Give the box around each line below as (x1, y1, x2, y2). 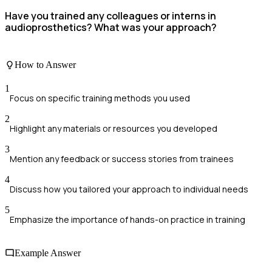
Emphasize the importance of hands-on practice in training (10, 213, 245, 225)
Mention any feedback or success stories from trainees (10, 152, 234, 165)
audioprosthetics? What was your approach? (5, 21, 217, 35)
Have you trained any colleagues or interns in (5, 9, 216, 23)
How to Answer (15, 59, 76, 70)
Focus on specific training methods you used (10, 92, 190, 104)
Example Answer (15, 248, 81, 259)
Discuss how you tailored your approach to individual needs (10, 183, 248, 195)
